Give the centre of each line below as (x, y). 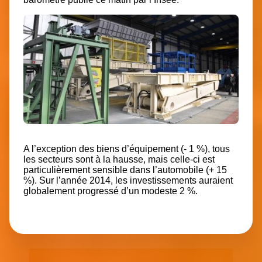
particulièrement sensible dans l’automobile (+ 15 (125, 170)
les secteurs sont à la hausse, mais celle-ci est (119, 160)
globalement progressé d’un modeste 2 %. (111, 191)
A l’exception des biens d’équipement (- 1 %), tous (127, 149)
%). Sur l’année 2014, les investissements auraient (128, 181)
